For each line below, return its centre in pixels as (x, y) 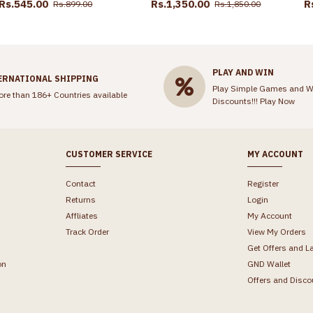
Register (263, 184)
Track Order (87, 232)
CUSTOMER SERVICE (109, 154)
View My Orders (277, 232)
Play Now (277, 101)
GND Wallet (269, 264)
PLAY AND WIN (243, 72)
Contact (80, 184)
